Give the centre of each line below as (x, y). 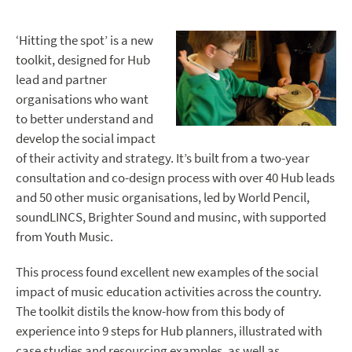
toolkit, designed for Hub (83, 60)
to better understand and (84, 119)
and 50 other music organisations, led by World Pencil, (163, 198)
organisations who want (82, 100)
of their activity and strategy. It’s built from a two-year (163, 159)
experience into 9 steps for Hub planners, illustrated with (169, 332)
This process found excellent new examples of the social (167, 273)
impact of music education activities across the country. (169, 292)
